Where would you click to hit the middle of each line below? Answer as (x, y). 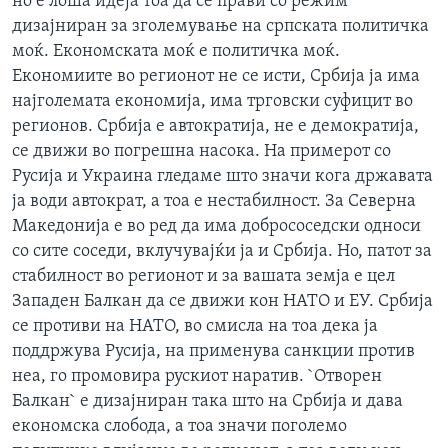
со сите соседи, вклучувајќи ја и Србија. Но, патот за (222, 251)
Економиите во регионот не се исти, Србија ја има (216, 76)
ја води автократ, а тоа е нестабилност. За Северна (214, 201)
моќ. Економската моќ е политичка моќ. (176, 51)
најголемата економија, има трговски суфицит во (212, 101)
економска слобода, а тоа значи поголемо (179, 426)
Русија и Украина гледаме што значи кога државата (222, 176)
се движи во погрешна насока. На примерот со (201, 151)
